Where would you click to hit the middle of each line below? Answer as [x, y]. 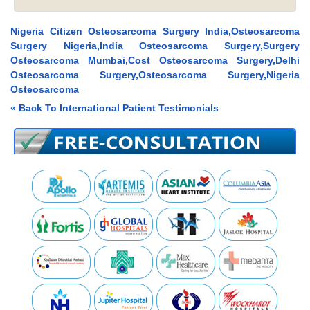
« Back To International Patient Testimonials [115, 108]
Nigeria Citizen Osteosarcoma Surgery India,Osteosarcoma [155, 31]
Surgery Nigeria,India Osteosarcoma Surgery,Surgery [155, 46]
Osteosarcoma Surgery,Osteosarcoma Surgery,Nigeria [155, 75]
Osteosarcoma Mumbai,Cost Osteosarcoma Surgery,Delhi [155, 61]
